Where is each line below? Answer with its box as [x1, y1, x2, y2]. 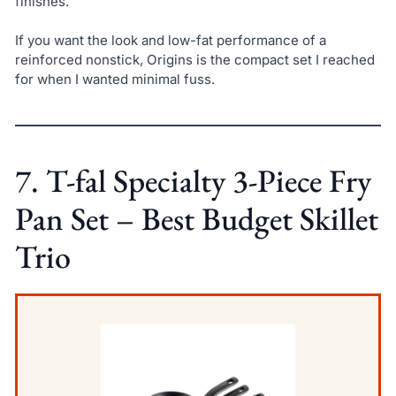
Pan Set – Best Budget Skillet [14, 198, 378, 240]
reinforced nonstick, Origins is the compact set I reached [14, 51, 375, 69]
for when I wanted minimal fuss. [14, 71, 215, 88]
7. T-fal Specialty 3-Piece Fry [14, 160, 371, 202]
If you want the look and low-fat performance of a [14, 32, 326, 49]
